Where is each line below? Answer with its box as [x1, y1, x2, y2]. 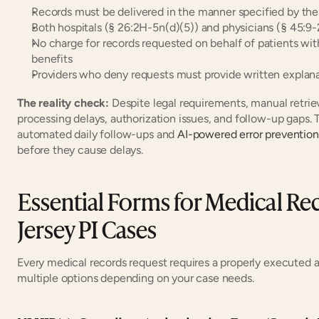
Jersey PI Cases [17, 210, 157, 246]
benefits [31, 51, 73, 66]
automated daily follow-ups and [17, 127, 178, 141]
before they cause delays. [17, 142, 143, 157]
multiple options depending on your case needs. [17, 271, 254, 285]
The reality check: [17, 95, 110, 110]
